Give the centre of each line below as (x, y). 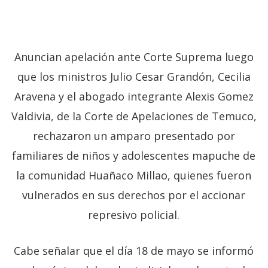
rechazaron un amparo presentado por (134, 136)
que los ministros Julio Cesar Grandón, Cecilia (134, 77)
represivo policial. (134, 215)
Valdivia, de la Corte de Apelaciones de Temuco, (134, 116)
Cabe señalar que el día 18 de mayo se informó (134, 251)
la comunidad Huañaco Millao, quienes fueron (134, 175)
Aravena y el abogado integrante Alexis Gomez (134, 96)
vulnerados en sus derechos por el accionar (134, 195)
